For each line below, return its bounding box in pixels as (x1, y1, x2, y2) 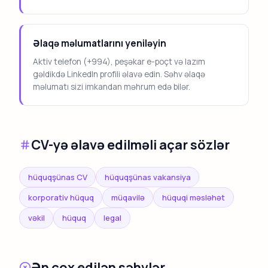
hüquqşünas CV (28, 171, 87, 182)
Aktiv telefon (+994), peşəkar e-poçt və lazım (33, 56, 205, 67)
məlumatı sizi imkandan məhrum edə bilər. (33, 81, 190, 92)
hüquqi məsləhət (162, 191, 225, 203)
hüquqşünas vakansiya (104, 171, 191, 182)
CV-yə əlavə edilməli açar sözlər (31, 135, 230, 153)
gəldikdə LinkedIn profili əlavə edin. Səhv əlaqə (33, 68, 205, 80)
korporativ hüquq (28, 191, 94, 203)
